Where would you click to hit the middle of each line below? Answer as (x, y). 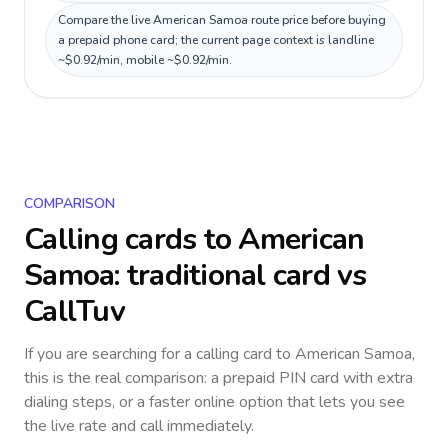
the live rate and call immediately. (139, 426)
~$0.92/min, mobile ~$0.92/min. (145, 60)
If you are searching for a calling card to (159, 354)
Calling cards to (131, 239)
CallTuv (74, 311)
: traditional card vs (240, 275)
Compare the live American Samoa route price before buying (222, 20)
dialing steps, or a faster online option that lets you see (214, 402)
